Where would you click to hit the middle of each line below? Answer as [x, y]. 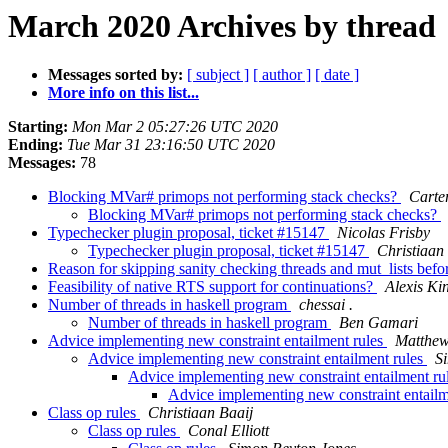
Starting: [38, 127]
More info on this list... [123, 93]
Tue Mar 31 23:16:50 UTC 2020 [171, 145]
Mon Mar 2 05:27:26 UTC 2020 [175, 127]
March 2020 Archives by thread [222, 26]
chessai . [326, 305]
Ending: [35, 145]
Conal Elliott [228, 431]
